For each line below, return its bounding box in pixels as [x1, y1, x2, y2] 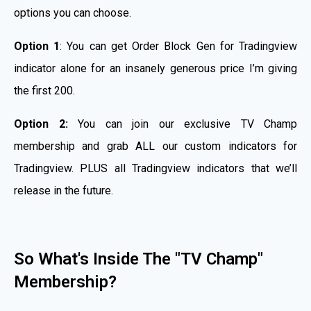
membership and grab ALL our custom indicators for [14, 140, 297, 153]
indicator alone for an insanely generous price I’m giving [14, 62, 297, 76]
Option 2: [14, 117, 68, 131]
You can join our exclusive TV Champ [67, 117, 297, 131]
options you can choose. [14, 6, 131, 20]
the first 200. [14, 84, 75, 98]
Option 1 [14, 40, 60, 53]
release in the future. [14, 184, 113, 198]
